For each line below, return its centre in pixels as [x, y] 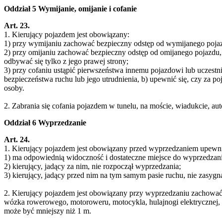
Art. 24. [17, 139]
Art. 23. [17, 25]
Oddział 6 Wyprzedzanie [45, 122]
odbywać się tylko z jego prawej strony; [66, 61]
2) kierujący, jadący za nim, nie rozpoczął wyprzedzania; [92, 166]
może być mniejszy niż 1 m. [48, 211]
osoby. [14, 88]
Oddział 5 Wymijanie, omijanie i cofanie [70, 8]
